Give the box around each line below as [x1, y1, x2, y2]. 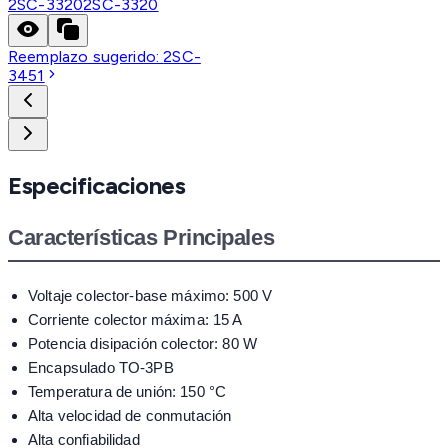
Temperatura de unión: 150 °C [28, 383, 227, 401]
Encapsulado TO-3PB [28, 359, 174, 377]
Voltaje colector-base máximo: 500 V [28, 287, 273, 305]
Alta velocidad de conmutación [28, 407, 232, 425]
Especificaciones [8, 171, 186, 201]
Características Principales [8, 225, 275, 251]
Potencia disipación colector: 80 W [28, 335, 258, 353]
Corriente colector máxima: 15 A [28, 311, 243, 329]
